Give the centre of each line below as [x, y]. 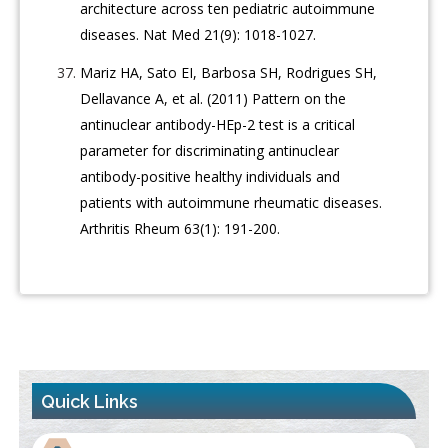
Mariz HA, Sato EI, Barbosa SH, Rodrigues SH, [229, 73]
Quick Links [90, 402]
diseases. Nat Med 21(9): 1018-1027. [198, 35]
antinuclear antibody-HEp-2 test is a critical [218, 125]
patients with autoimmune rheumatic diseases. [231, 203]
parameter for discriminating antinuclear [210, 151]
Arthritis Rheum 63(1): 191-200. [180, 229]
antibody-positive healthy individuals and [210, 177]
